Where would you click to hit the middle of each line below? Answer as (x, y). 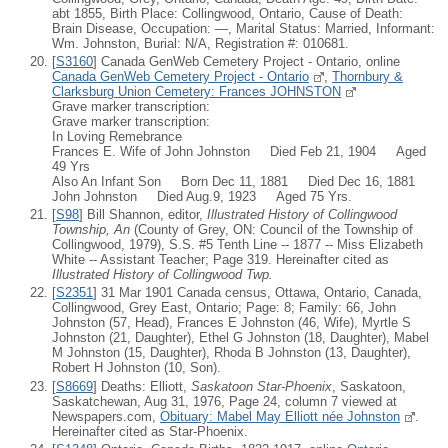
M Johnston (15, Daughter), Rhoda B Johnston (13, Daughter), (231, 353)
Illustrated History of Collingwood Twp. (162, 274)
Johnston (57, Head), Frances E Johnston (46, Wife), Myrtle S (231, 323)
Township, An (91, 229)
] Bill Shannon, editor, (143, 214)
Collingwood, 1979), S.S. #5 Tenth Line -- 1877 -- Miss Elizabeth (237, 244)
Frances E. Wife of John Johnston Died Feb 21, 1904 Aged (239, 151)
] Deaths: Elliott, (142, 386)
